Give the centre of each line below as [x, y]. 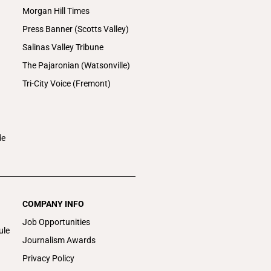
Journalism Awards [59, 240]
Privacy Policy [49, 258]
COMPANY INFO [54, 204]
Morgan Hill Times [56, 11]
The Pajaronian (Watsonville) [77, 65]
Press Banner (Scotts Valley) [76, 29]
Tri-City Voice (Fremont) [67, 83]
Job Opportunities [57, 222]
